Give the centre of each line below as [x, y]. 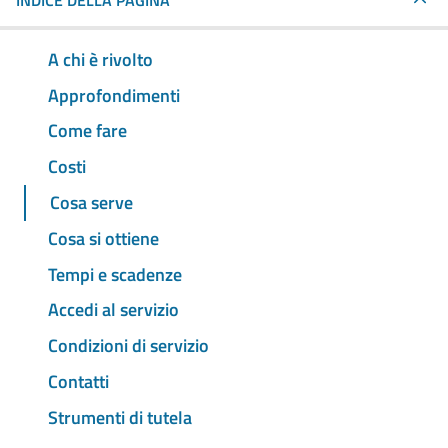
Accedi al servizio [113, 310]
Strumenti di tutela [120, 417]
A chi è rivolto [100, 59]
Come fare [87, 131]
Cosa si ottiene [103, 238]
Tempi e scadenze [115, 274]
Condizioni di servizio [128, 346]
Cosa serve [91, 203]
